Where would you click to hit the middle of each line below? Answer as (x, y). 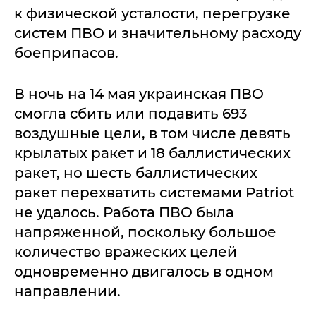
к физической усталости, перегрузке (152, 14)
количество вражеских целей (126, 252)
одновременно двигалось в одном (144, 272)
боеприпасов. (68, 53)
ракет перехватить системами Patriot (154, 193)
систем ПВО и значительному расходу (158, 34)
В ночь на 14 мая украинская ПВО (139, 94)
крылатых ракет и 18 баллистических (152, 153)
